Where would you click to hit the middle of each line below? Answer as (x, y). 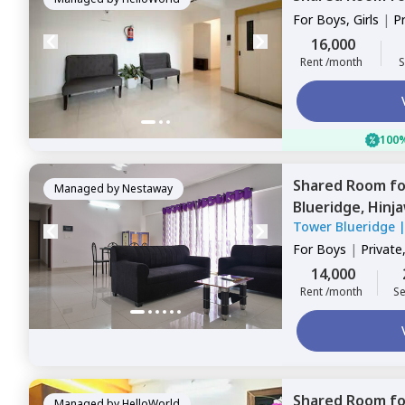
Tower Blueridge (365, 226)
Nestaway (147, 188)
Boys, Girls (348, 19)
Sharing (315, 38)
